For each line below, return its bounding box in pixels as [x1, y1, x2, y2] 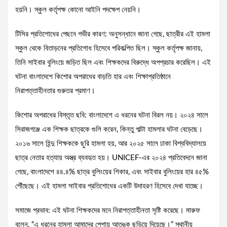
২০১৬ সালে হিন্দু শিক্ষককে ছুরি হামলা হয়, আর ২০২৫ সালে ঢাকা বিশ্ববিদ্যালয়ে [15, 140, 206, 148]
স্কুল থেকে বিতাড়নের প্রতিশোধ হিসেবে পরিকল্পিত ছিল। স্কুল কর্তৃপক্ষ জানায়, [15, 45, 202, 53]
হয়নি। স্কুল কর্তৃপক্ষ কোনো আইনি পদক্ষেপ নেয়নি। [15, 6, 141, 14]
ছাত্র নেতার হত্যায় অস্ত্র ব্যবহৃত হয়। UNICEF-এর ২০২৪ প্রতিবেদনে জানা [15, 154, 207, 162]
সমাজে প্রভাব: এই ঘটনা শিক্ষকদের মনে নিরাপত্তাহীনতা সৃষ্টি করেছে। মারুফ [15, 207, 200, 215]
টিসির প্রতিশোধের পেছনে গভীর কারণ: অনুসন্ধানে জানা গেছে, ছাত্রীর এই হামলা [15, 30, 210, 39]
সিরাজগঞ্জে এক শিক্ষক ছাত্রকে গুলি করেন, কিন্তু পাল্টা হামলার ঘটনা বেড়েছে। [15, 126, 203, 134]
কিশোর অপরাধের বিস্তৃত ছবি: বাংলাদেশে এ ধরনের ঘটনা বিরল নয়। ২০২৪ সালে [15, 111, 208, 120]
